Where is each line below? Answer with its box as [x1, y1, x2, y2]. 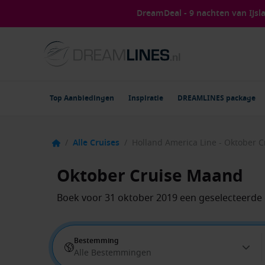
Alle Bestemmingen [74, 247, 151, 259]
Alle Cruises [73, 137, 119, 149]
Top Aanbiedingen [50, 93, 114, 104]
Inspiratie [128, 93, 163, 104]
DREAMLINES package [177, 93, 256, 104]
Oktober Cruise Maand [57, 164, 243, 188]
